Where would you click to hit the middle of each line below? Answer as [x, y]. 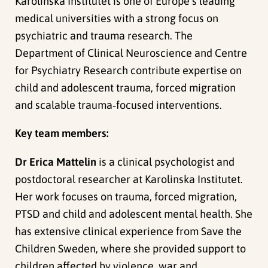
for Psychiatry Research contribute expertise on [129, 71]
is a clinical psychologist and [166, 162]
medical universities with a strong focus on [117, 19]
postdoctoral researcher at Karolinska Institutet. [129, 179]
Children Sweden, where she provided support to [131, 248]
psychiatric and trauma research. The [104, 36]
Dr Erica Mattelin [56, 162]
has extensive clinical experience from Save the [129, 231]
